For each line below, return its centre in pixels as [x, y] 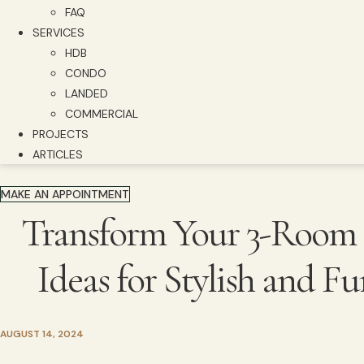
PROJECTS [61, 134]
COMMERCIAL [102, 114]
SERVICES [58, 32]
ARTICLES [58, 154]
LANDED [87, 93]
